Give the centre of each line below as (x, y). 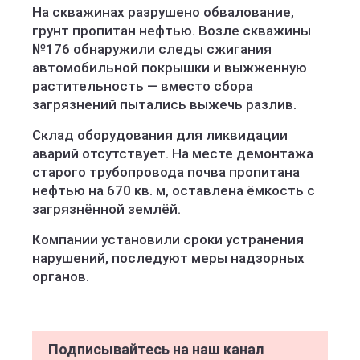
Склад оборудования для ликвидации (160, 135)
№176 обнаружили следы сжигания (152, 49)
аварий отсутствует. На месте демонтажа (173, 153)
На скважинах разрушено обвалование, (163, 12)
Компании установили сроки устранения (168, 239)
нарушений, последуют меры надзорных (168, 258)
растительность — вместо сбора (143, 86)
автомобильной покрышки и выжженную (170, 67)
